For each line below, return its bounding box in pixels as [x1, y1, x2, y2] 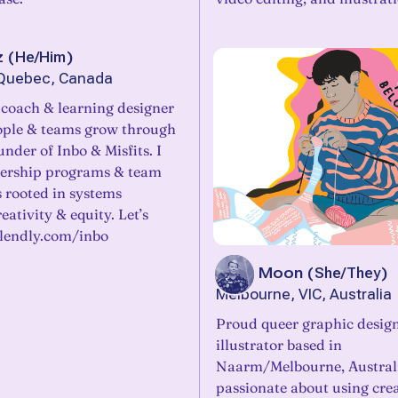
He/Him [15, 48, 66, 66]
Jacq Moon [216, 264, 303, 282]
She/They [314, 264, 380, 282]
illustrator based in [216, 336, 342, 354]
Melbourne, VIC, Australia [216, 286, 392, 303]
